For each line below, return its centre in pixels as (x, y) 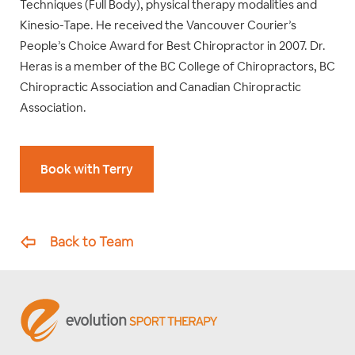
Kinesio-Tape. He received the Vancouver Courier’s (158, 25)
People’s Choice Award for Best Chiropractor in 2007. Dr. (173, 46)
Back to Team (92, 242)
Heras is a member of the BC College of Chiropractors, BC (177, 67)
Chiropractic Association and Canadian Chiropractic (160, 87)
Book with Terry (87, 170)
